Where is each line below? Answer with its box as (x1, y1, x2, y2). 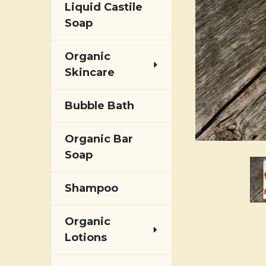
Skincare (65, 66, 115, 79)
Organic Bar (65, 132, 133, 145)
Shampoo (65, 182, 118, 195)
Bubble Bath (65, 99, 134, 112)
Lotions (65, 231, 107, 244)
